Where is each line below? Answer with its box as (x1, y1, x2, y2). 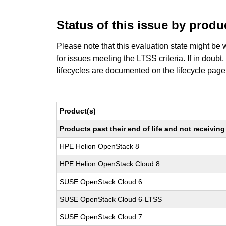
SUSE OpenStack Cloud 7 (60, 213, 143, 221)
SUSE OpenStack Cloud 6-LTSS (60, 195, 162, 203)
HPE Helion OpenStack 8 (60, 142, 140, 150)
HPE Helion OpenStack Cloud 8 (60, 160, 160, 168)
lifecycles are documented (56, 66, 152, 75)
